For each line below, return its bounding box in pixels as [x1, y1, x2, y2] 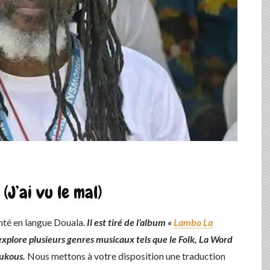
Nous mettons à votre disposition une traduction [25, 250, 225, 262]
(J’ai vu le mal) [4, 181, 102, 204]
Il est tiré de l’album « [87, 216, 174, 228]
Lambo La [174, 216, 213, 228]
